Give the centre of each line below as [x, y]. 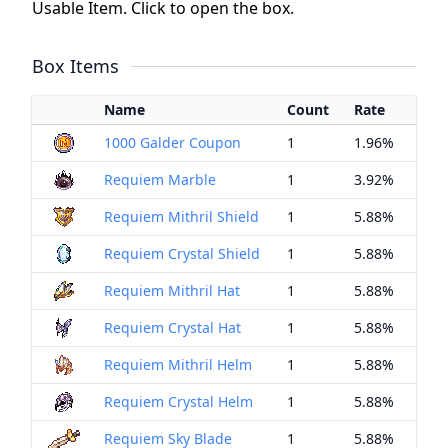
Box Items [75, 66]
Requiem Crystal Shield [182, 253]
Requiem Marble [160, 179]
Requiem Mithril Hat [172, 290]
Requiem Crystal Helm [178, 401]
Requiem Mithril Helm [178, 364]
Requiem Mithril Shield [181, 216]
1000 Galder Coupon [172, 142]
